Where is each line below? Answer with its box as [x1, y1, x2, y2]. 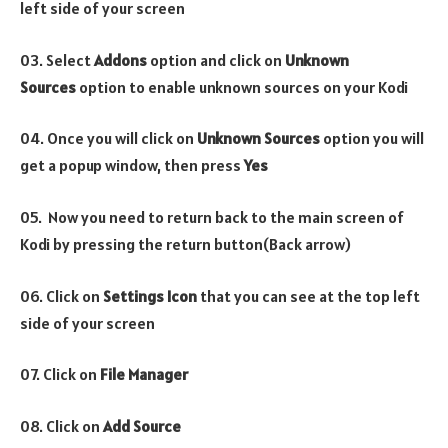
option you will [320, 128, 424, 149]
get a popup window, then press [20, 155, 244, 176]
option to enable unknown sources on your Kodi [76, 76, 408, 97]
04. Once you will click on [20, 128, 197, 149]
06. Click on [20, 285, 103, 306]
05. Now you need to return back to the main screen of [20, 206, 404, 227]
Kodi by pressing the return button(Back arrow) [20, 233, 351, 254]
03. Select [20, 49, 94, 70]
